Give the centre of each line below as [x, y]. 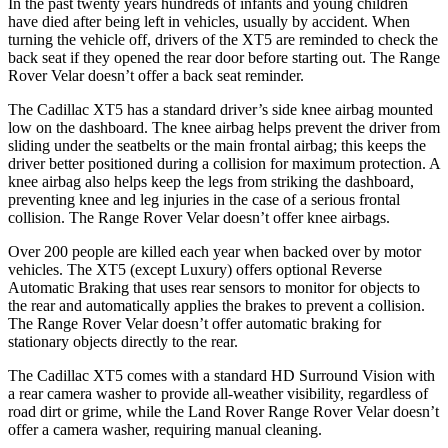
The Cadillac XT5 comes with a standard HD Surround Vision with [221, 375]
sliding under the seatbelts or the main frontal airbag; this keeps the [217, 145]
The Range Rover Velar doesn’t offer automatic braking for [194, 323]
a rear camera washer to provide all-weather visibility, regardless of [218, 393]
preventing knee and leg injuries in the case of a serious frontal [204, 199]
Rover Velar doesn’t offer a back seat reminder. [156, 75]
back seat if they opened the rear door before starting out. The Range [224, 57]
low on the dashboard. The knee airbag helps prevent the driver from [224, 127]
